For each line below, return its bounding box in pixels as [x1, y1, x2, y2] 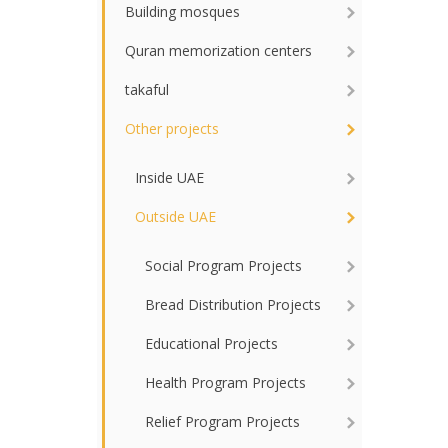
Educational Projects [145, 334, 278, 353]
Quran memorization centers [125, 41, 312, 60]
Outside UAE [135, 207, 216, 226]
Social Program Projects [145, 256, 302, 275]
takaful [125, 80, 169, 99]
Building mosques [125, 2, 240, 21]
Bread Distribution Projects [145, 295, 321, 314]
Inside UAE [135, 168, 204, 187]
